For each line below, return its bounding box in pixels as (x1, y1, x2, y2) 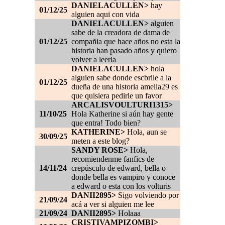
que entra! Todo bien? (71, 119, 141, 128)
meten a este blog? (71, 137, 130, 146)
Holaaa (116, 209, 141, 218)
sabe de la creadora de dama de (71, 28, 170, 37)
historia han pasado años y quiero (71, 46, 177, 55)
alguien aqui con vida (71, 10, 139, 19)
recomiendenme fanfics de (71, 155, 154, 164)
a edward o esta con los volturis (71, 182, 171, 191)
